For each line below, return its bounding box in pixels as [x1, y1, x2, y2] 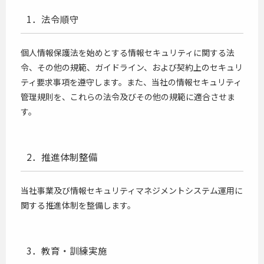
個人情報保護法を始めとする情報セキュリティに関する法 [21, 47, 235, 58]
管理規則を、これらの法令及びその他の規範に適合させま [21, 91, 235, 103]
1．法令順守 [27, 12, 79, 25]
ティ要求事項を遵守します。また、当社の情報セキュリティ [21, 76, 242, 88]
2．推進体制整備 [27, 150, 98, 163]
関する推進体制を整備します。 [21, 199, 136, 211]
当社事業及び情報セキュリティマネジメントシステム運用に [21, 184, 243, 196]
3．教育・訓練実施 [27, 244, 107, 257]
